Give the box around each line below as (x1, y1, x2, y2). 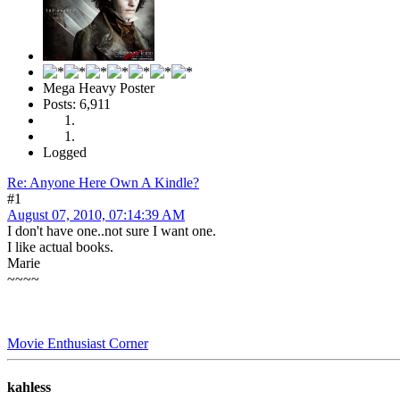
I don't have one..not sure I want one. (7, 222, 220, 238)
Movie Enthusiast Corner (7, 335, 148, 351)
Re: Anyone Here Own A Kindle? (7, 174, 199, 190)
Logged (43, 144, 87, 160)
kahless (7, 379, 51, 396)
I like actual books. (7, 238, 113, 254)
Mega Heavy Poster (43, 79, 154, 96)
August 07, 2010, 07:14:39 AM (7, 206, 185, 222)
